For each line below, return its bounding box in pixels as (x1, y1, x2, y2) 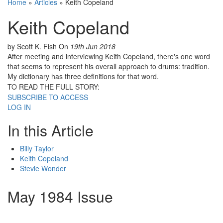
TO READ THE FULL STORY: (7, 82, 100, 92)
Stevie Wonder (20, 163, 66, 174)
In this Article (7, 119, 94, 141)
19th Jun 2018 (70, 41, 115, 52)
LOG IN (7, 102, 31, 112)
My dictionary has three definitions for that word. (7, 71, 159, 82)
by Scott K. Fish (7, 41, 59, 52)
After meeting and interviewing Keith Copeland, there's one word (7, 51, 210, 62)
